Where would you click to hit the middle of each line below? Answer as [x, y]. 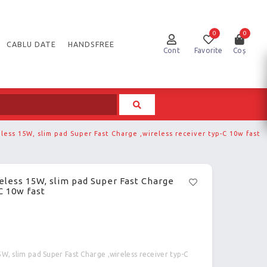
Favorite [208, 50]
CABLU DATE [32, 44]
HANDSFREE [91, 44]
